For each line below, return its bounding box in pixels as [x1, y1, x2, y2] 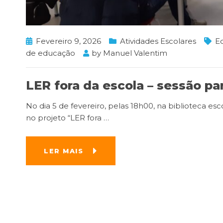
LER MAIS [44, 146, 83, 155]
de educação [26, 48, 75, 58]
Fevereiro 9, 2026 [36, 36, 101, 46]
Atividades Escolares [120, 36, 196, 46]
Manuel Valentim [103, 48, 167, 58]
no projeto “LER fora [26, 112, 104, 122]
